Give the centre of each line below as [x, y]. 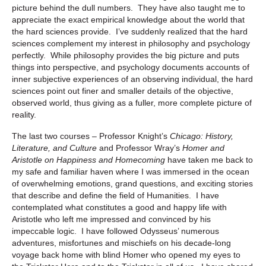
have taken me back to [210, 159]
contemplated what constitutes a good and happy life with [119, 207]
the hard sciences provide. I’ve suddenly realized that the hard [130, 31]
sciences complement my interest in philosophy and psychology [131, 43]
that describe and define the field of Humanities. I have [115, 195]
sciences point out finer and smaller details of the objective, [123, 91]
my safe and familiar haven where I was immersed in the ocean [131, 171]
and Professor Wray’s [141, 148]
